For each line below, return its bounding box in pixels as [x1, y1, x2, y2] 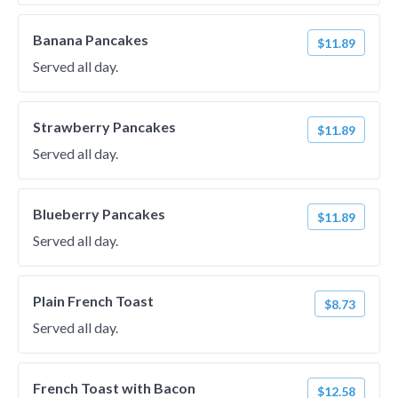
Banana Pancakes [33, 31, 148, 48]
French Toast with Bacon [33, 379, 195, 396]
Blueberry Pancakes [33, 205, 165, 222]
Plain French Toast [33, 292, 154, 309]
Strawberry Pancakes [33, 118, 176, 135]
